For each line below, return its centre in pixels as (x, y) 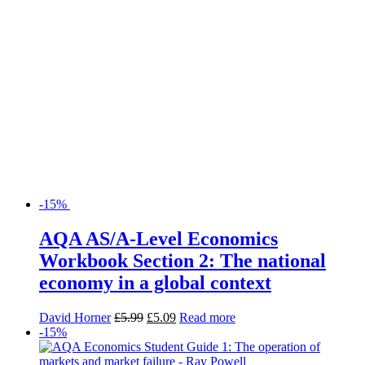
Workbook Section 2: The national (182, 260)
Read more (207, 317)
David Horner (75, 317)
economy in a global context (155, 282)
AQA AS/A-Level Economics (158, 238)
